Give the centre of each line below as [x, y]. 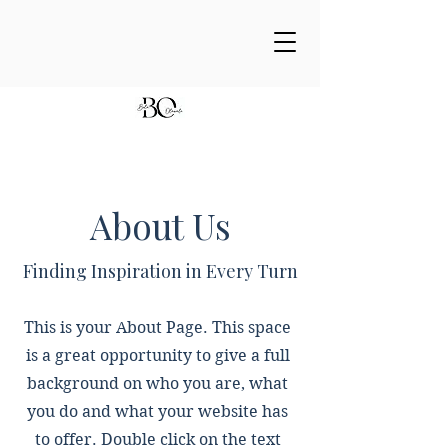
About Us [160, 225]
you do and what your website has [157, 411]
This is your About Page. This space [157, 327]
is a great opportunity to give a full [157, 355]
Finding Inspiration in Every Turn [160, 271]
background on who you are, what [157, 383]
